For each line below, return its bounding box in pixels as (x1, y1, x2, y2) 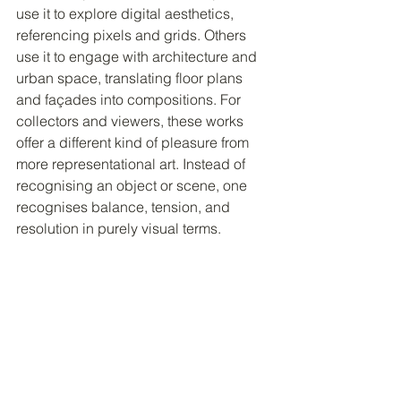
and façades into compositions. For (16, 90, 244, 109)
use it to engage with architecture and (16, 47, 260, 66)
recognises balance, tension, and (16, 198, 234, 217)
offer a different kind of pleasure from (16, 133, 252, 152)
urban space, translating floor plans (16, 69, 246, 88)
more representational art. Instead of (16, 155, 249, 174)
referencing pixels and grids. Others (16, 26, 250, 45)
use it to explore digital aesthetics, (16, 4, 237, 23)
